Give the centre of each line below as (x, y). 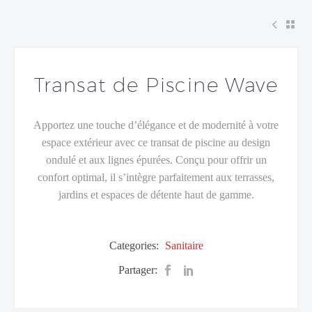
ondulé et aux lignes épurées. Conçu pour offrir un (156, 160)
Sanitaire (184, 245)
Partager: (138, 270)
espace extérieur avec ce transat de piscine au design (156, 143)
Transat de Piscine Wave (156, 85)
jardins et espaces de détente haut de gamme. (156, 195)
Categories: (135, 245)
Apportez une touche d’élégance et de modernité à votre (156, 125)
